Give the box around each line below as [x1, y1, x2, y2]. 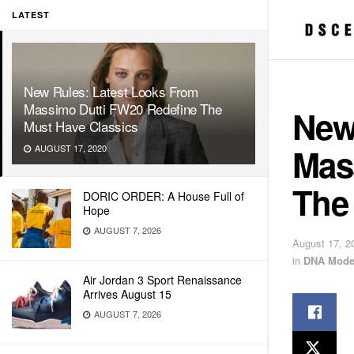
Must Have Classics [24, 116, 138, 136]
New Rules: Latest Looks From [24, 81, 198, 101]
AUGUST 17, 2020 [32, 141, 107, 154]
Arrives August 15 [83, 286, 171, 302]
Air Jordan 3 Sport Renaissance [83, 272, 242, 288]
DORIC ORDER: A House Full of [83, 188, 244, 204]
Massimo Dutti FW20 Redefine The [24, 99, 222, 119]
